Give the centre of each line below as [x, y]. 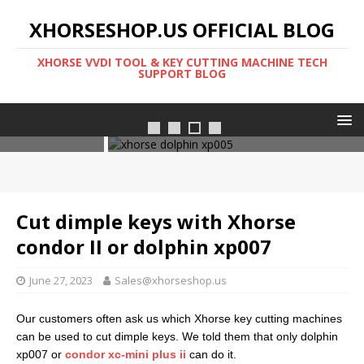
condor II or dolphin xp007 [144, 247]
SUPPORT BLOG [182, 74]
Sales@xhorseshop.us [171, 280]
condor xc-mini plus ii [126, 354]
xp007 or [41, 354]
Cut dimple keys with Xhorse [156, 221]
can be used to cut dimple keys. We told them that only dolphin [177, 336]
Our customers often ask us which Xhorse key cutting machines [179, 318]
